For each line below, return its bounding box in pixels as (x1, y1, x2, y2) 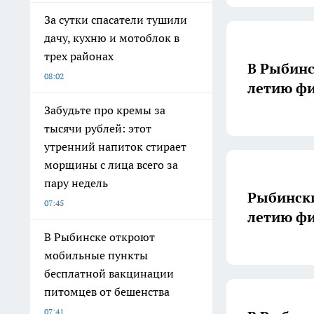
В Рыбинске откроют (44, 230, 155, 244)
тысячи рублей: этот (44, 121, 151, 135)
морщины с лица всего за (44, 158, 178, 172)
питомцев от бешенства (44, 285, 170, 299)
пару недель (44, 176, 108, 190)
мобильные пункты (44, 248, 148, 262)
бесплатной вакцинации (44, 266, 174, 280)
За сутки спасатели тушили (44, 13, 187, 27)
